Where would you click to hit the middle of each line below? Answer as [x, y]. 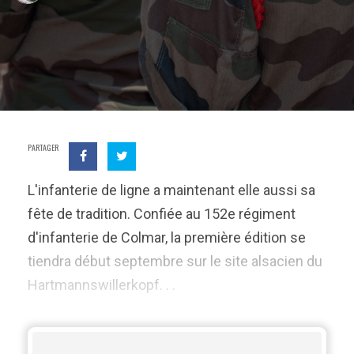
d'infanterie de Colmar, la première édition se [167, 237]
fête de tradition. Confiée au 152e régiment [162, 214]
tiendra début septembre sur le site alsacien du [175, 261]
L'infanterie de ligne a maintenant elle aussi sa [171, 190]
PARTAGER [43, 147]
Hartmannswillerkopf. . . [102, 285]
